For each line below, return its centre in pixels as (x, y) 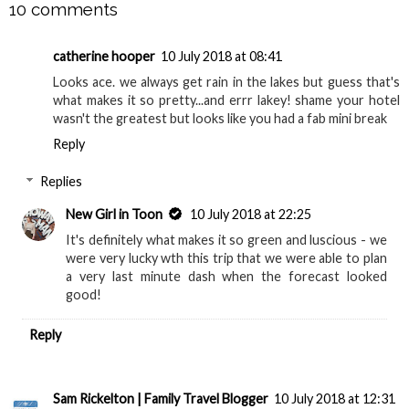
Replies (62, 182)
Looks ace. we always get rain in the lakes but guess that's (226, 81)
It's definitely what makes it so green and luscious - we (226, 240)
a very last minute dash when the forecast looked (226, 277)
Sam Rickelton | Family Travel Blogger (161, 399)
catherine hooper (104, 56)
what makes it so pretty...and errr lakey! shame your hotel (226, 100)
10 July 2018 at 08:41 (221, 56)
